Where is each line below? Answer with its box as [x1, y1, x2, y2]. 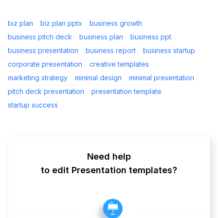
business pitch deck [8, 33, 72, 41]
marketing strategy [8, 73, 68, 82]
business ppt [130, 33, 171, 41]
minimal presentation [129, 73, 194, 82]
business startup [143, 46, 195, 55]
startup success [8, 101, 58, 109]
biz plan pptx [40, 19, 82, 28]
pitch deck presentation [8, 87, 84, 96]
